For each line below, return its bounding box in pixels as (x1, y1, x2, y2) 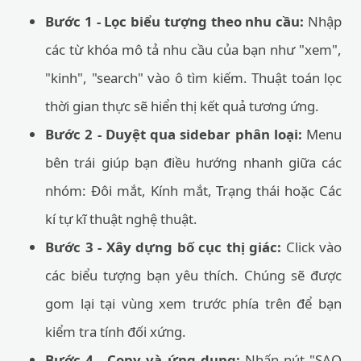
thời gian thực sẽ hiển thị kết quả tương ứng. (45, 97, 319, 115)
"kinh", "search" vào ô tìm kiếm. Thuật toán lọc (45, 68, 342, 87)
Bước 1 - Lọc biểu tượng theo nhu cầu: (45, 12, 305, 31)
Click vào (281, 238, 342, 256)
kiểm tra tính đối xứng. (45, 322, 186, 341)
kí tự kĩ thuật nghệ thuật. (45, 210, 197, 228)
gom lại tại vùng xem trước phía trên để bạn (45, 294, 342, 313)
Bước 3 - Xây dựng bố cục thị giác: (45, 238, 281, 256)
